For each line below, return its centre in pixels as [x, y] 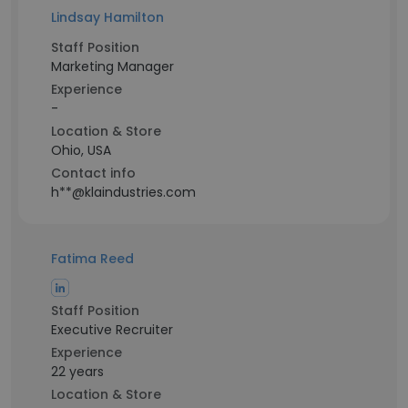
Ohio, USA [81, 150]
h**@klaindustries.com [123, 192]
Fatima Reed [92, 259]
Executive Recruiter [112, 330]
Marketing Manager [112, 66]
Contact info [93, 173]
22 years [77, 372]
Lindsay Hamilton [107, 17]
